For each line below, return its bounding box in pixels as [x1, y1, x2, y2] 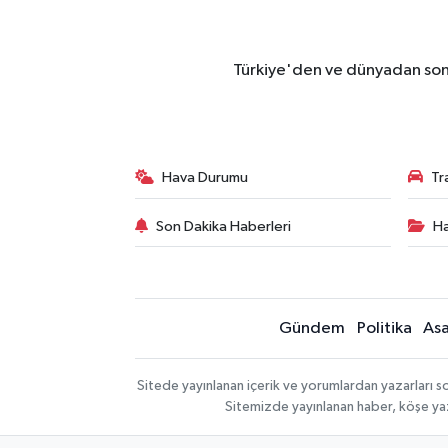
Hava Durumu [162, 170, 249, 186]
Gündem [279, 320, 345, 338]
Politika [356, 320, 412, 338]
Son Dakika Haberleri [156, 218, 292, 234]
